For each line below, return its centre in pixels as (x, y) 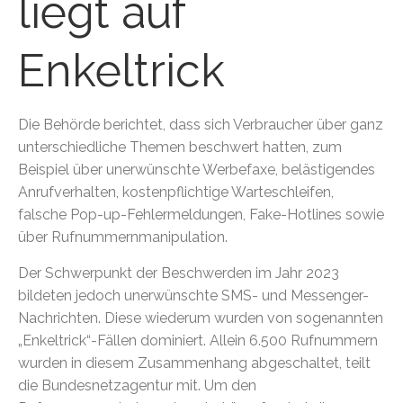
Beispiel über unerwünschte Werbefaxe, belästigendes (197, 169)
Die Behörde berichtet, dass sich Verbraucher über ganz (201, 124)
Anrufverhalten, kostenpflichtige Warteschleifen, (176, 192)
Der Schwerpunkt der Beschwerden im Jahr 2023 (179, 273)
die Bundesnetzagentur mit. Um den (137, 385)
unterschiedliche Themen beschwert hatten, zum (180, 147)
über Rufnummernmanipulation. (123, 237)
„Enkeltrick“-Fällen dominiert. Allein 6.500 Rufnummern (198, 340)
